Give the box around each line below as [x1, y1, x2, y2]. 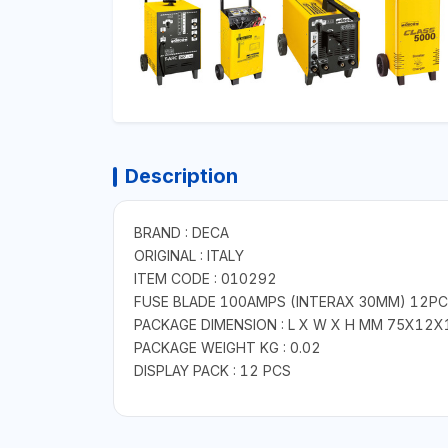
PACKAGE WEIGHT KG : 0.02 [133, 338, 321, 356]
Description [124, 163, 238, 188]
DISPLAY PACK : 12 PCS [133, 361, 291, 379]
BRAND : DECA [133, 223, 229, 241]
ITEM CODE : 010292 [133, 269, 277, 287]
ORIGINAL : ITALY [133, 246, 244, 264]
